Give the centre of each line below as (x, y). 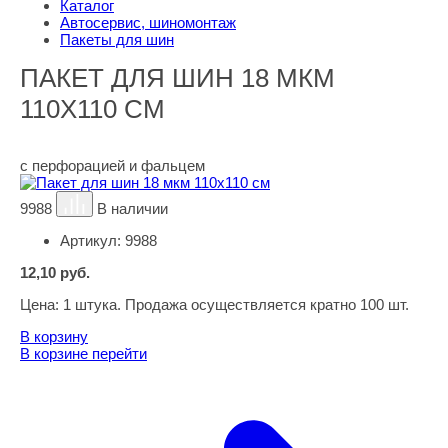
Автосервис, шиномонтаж (148, 22)
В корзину (54, 336)
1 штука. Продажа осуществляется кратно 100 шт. (236, 304)
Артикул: (92, 240)
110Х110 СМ (92, 109)
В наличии (133, 208)
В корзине (56, 353)
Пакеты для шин (117, 39)
